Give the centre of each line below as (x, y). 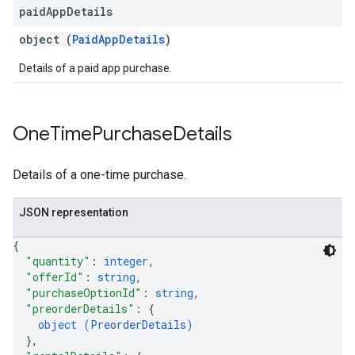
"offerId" (55, 277)
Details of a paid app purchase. (95, 68)
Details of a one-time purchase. (99, 175)
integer (126, 261)
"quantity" (58, 261)
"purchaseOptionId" (84, 293)
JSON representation (74, 212)
